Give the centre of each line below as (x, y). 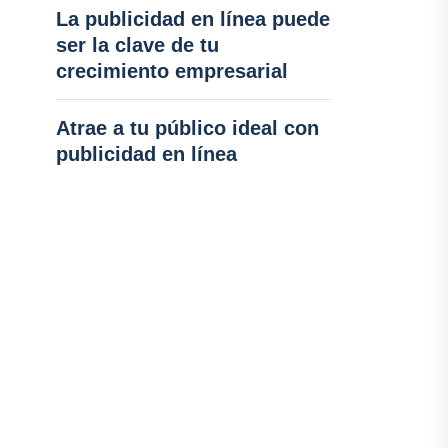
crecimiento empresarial (171, 71)
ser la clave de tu (137, 45)
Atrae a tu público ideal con (187, 128)
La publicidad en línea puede (192, 19)
